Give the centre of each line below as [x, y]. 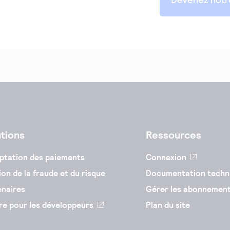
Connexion [166, 157]
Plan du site [168, 205]
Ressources [174, 135]
